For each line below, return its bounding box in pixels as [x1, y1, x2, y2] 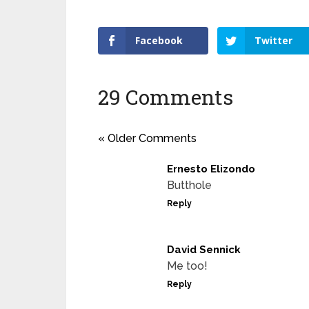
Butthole [167, 178, 212, 192]
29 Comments [98, 83, 233, 110]
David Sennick [167, 243, 241, 256]
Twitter [255, 33, 293, 47]
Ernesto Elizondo [167, 162, 255, 175]
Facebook [135, 33, 183, 47]
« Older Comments [98, 131, 197, 145]
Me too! [167, 259, 208, 272]
